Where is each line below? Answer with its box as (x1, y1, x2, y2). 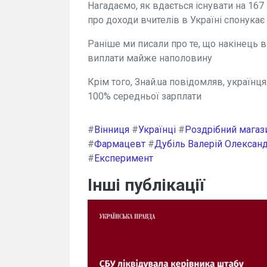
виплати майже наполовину (88, 52, 212, 64)
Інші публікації (88, 175, 205, 195)
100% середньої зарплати (88, 91, 201, 102)
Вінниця (94, 124, 129, 135)
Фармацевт (94, 138, 145, 150)
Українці (138, 124, 176, 135)
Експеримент (94, 153, 153, 164)
